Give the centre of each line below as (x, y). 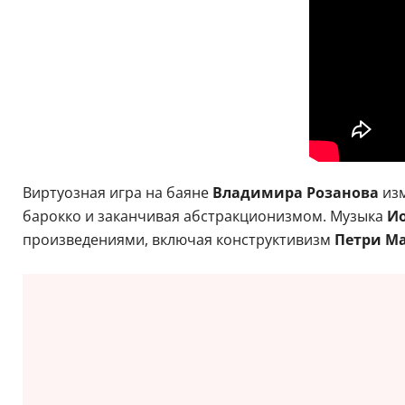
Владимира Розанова (295, 192)
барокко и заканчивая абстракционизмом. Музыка (204, 216)
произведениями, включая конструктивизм (178, 239)
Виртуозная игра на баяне (117, 192)
